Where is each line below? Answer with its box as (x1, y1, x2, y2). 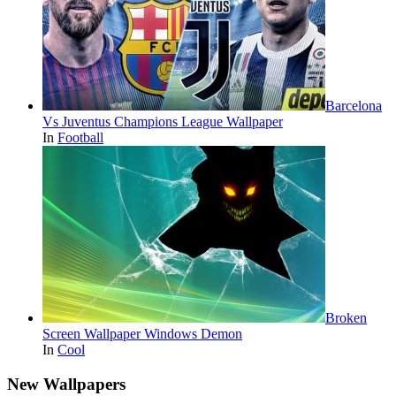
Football (57, 129, 103, 145)
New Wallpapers (7, 374, 126, 393)
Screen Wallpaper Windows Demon (42, 325, 242, 341)
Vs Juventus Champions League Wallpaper (42, 113, 283, 129)
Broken (325, 309, 367, 325)
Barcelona (325, 97, 382, 113)
